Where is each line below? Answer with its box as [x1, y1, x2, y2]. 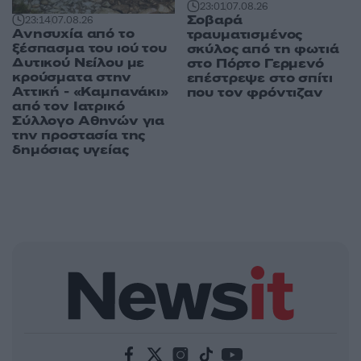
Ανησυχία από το [12, 25, 135, 44]
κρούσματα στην [12, 68, 131, 87]
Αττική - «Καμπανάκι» [12, 83, 168, 102]
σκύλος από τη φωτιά [186, 39, 339, 58]
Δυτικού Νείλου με [12, 54, 145, 73]
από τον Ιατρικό [12, 98, 125, 116]
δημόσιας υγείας [12, 141, 129, 160]
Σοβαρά [186, 10, 243, 29]
